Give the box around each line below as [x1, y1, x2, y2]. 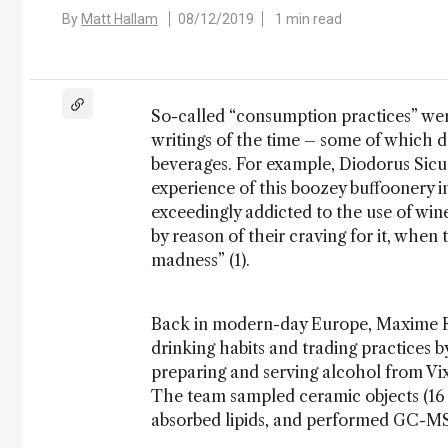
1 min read [275, 11, 342, 27]
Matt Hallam [81, 11, 158, 27]
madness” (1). [151, 250, 250, 270]
